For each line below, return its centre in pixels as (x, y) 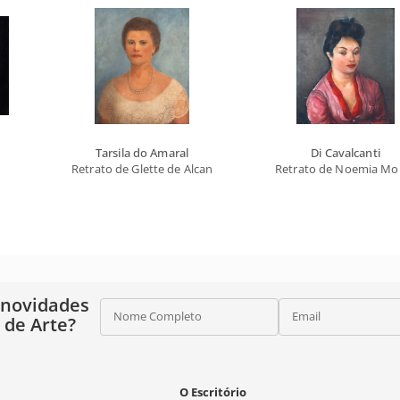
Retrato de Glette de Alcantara (153, 169)
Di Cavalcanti (346, 153)
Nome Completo (157, 317)
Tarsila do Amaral (142, 153)
